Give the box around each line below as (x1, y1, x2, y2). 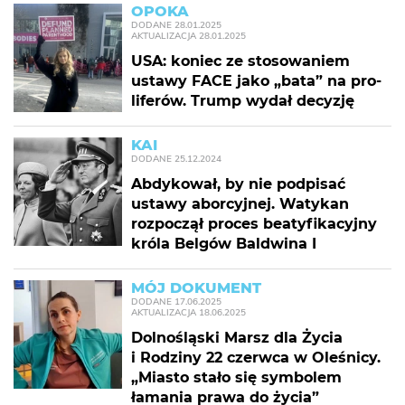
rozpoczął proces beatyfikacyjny (131, 215, 377, 232)
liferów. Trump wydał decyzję (131, 92, 354, 109)
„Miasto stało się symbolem (131, 369, 342, 386)
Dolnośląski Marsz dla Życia (131, 329, 343, 346)
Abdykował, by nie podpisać (131, 175, 345, 193)
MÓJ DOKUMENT (131, 279, 261, 297)
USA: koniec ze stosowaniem (131, 52, 350, 70)
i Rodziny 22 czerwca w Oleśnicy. (131, 349, 381, 366)
